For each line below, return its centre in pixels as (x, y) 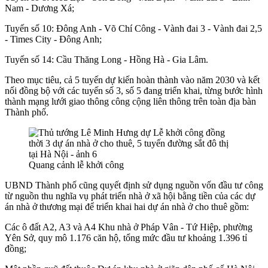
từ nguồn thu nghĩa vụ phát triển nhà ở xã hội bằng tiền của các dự (130, 196)
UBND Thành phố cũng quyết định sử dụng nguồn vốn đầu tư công (134, 185)
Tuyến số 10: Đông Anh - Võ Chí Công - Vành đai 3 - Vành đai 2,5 (133, 28)
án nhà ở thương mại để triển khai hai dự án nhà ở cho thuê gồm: (127, 206)
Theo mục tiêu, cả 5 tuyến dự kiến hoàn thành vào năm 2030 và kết (132, 80)
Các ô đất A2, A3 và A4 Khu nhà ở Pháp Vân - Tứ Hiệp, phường (129, 227)
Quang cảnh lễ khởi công (76, 165)
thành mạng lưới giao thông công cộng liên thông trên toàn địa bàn (130, 101)
